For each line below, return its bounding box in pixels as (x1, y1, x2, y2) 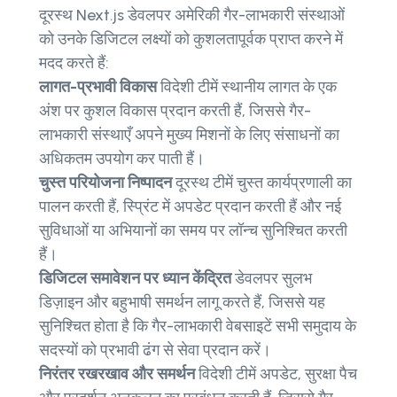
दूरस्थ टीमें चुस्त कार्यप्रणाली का (172, 172, 352, 192)
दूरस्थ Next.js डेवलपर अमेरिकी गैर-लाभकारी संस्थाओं (39, 4, 345, 25)
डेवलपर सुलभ (231, 268, 312, 288)
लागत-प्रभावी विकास (39, 76, 157, 97)
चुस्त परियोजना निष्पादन (39, 172, 172, 192)
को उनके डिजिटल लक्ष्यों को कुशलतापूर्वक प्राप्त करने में (39, 28, 343, 49)
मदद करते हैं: (39, 52, 109, 73)
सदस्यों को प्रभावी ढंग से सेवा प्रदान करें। (39, 339, 271, 360)
